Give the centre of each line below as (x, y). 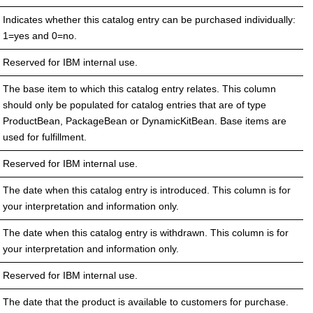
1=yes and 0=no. (40, 35)
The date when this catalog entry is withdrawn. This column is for (146, 232)
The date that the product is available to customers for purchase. (146, 301)
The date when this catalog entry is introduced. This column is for (147, 190)
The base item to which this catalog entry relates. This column (139, 88)
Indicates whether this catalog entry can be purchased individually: (149, 19)
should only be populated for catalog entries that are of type (134, 104)
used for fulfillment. (45, 137)
